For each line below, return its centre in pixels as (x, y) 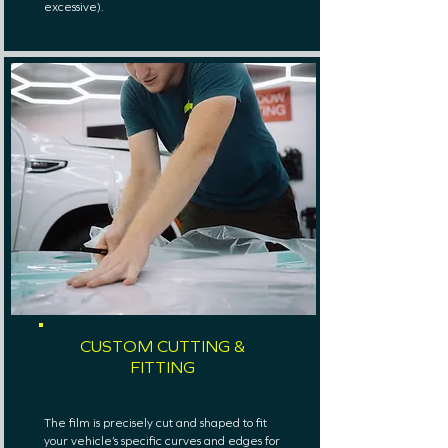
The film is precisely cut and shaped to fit (155, 423)
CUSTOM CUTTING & (162, 346)
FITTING (162, 367)
